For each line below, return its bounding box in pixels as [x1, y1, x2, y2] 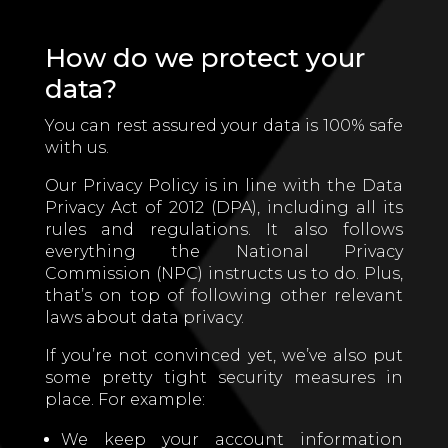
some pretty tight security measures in [44, 368, 404, 387]
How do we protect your [44, 42, 365, 74]
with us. [44, 138, 109, 157]
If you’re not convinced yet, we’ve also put [44, 346, 404, 365]
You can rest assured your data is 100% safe [44, 116, 404, 135]
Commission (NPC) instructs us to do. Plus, [44, 264, 404, 283]
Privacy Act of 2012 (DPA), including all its [44, 198, 404, 217]
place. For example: [44, 390, 205, 409]
